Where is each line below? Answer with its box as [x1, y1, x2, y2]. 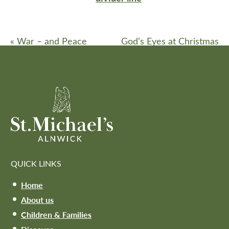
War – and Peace [14, 35, 87, 48]
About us [21, 194, 54, 206]
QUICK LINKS [11, 158, 61, 169]
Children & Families [21, 209, 91, 221]
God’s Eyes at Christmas [121, 35, 219, 48]
